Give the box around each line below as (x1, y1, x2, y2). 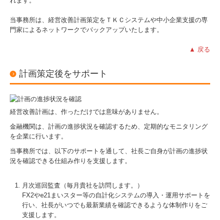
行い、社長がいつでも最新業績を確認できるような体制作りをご (22, 201, 207, 209)
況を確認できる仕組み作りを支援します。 (10, 157, 131, 165)
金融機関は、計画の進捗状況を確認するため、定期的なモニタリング (10, 123, 208, 131)
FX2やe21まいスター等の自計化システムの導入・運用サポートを (22, 192, 210, 199)
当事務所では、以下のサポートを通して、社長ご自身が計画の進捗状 (10, 147, 208, 155)
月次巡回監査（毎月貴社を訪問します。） (22, 182, 143, 190)
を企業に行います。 (10, 133, 67, 140)
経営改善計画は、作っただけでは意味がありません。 (10, 108, 163, 116)
